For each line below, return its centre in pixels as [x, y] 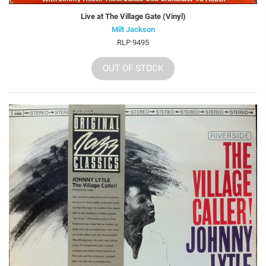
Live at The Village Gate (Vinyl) [133, 16]
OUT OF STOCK [133, 68]
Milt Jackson [133, 29]
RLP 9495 [133, 42]
